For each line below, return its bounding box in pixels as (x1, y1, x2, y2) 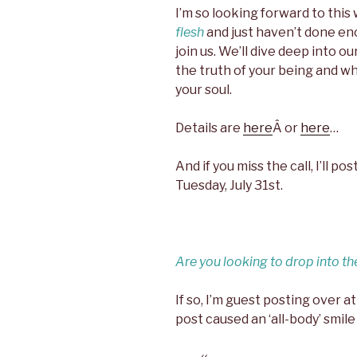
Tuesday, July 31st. (175, 178, 283, 194)
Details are (175, 120, 243, 136)
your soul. (175, 82, 232, 98)
